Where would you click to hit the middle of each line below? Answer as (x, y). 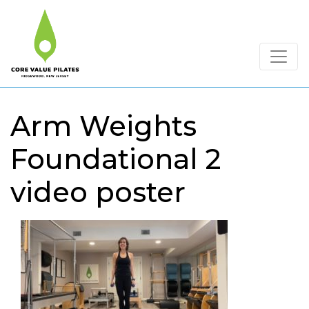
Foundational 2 (116, 159)
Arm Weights (103, 126)
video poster (98, 192)
